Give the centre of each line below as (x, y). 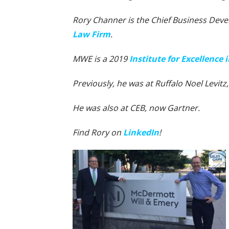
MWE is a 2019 (101, 59)
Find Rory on (98, 132)
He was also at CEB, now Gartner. (136, 108)
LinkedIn (141, 132)
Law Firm (91, 34)
